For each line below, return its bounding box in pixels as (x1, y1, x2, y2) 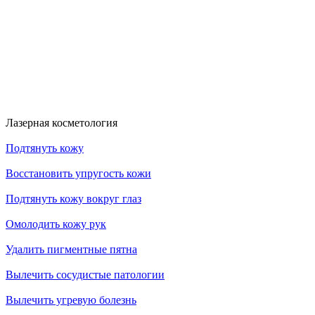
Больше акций (6, 56, 74, 69)
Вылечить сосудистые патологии (6, 268, 165, 281)
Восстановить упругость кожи (6, 167, 151, 179)
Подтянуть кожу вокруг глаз (6, 192, 141, 205)
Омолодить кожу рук (6, 217, 106, 230)
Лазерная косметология (6, 116, 117, 129)
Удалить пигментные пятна (6, 243, 137, 255)
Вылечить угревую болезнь (6, 293, 136, 306)
